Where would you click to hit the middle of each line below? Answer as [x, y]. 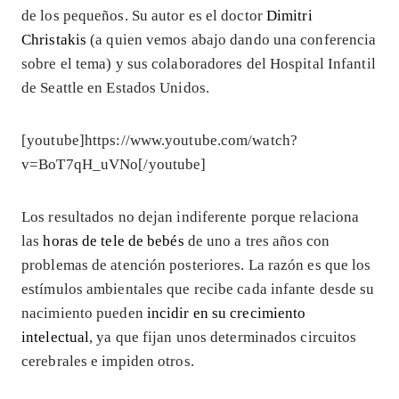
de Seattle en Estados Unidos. [115, 87]
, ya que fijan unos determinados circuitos [223, 337]
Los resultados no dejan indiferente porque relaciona [191, 216]
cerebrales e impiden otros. [108, 361]
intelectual [56, 337]
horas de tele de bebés [114, 240]
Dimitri [289, 15]
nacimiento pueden [84, 313]
